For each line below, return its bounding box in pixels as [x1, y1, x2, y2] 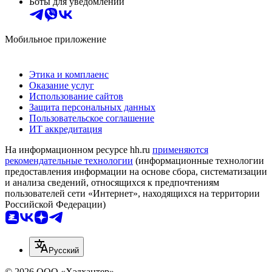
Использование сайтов [29, 91, 123, 102]
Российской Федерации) [5, 199, 106, 210]
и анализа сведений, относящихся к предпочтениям [5, 177, 219, 188]
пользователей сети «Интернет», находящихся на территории [5, 188, 260, 199]
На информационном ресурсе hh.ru [5, 144, 152, 155]
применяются [152, 144, 208, 155]
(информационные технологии [133, 155, 264, 166]
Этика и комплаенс [29, 69, 109, 80]
